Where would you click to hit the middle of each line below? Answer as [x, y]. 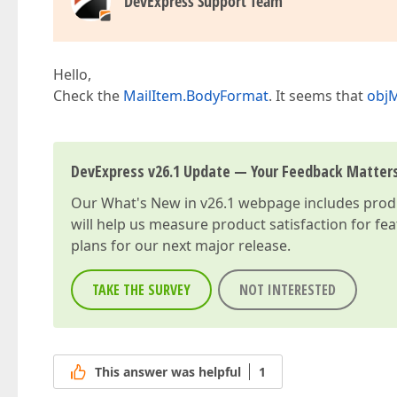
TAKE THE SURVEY [141, 290]
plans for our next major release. [181, 245]
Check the [88, 96]
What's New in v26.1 [168, 203]
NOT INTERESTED [288, 290]
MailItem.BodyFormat [196, 96]
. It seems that [318, 96]
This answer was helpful [168, 372]
